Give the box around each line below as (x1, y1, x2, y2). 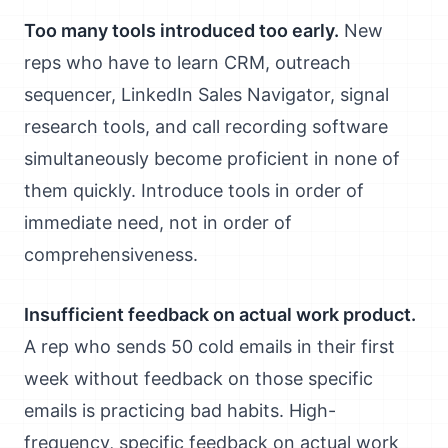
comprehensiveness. (24, 244, 198, 265)
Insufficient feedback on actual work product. (24, 304, 416, 325)
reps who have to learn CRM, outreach (24, 52, 351, 73)
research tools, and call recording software (24, 116, 388, 137)
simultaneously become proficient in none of (24, 148, 400, 169)
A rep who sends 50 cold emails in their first (24, 336, 395, 357)
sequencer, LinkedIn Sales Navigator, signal (24, 84, 389, 105)
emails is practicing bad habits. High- (24, 400, 336, 421)
